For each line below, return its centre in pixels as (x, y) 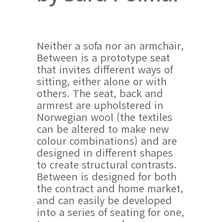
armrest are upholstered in (100, 105)
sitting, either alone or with (102, 81)
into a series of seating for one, (111, 212)
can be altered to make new (103, 129)
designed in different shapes (105, 152)
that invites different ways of (105, 69)
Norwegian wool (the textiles (105, 117)
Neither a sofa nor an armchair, (110, 45)
